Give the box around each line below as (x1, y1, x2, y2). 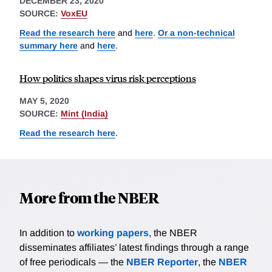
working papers (77, 227, 149, 238)
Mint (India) (61, 108, 108, 118)
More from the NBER (19, 187, 158, 207)
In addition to (19, 227, 77, 238)
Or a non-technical (158, 27, 235, 38)
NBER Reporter (126, 256, 198, 267)
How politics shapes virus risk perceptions (19, 71, 196, 84)
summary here (19, 40, 78, 50)
